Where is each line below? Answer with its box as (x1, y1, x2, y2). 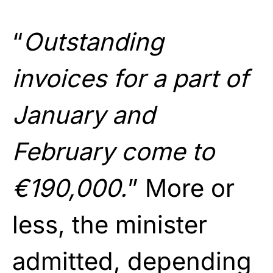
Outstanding (23, 26, 164, 57)
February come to (12, 136, 214, 166)
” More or (127, 172, 235, 203)
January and (12, 99, 155, 130)
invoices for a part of (12, 63, 249, 93)
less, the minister (12, 209, 207, 239)
